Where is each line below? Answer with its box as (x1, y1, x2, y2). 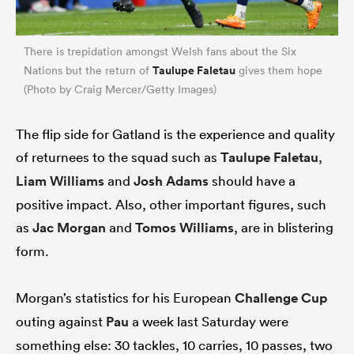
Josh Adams (134, 171, 209, 190)
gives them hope (235, 62, 322, 77)
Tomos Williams (135, 218, 234, 236)
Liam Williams (16, 171, 104, 190)
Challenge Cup (235, 288, 327, 307)
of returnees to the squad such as (16, 148, 220, 165)
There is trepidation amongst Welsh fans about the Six (24, 43, 296, 58)
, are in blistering (234, 218, 333, 235)
